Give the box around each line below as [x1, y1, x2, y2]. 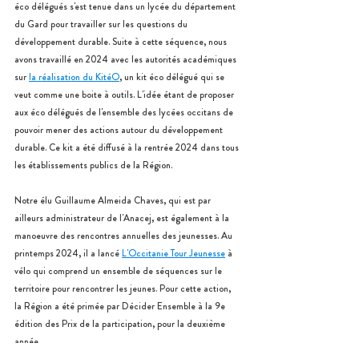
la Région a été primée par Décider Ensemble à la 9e [14, 299, 228, 313]
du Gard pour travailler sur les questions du [14, 17, 190, 31]
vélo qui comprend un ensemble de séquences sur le [14, 264, 224, 278]
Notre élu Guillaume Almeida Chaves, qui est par [14, 193, 213, 208]
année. [14, 334, 40, 349]
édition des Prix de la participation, [14, 317, 155, 331]
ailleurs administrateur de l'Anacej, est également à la [14, 211, 232, 225]
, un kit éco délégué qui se [119, 70, 227, 84]
